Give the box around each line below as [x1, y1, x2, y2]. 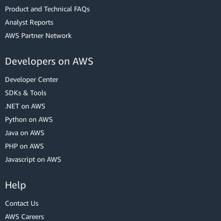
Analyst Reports [5, 18, 53, 27]
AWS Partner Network [5, 31, 72, 40]
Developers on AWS [5, 55, 93, 67]
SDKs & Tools [5, 88, 46, 97]
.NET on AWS [5, 102, 45, 110]
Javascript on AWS [5, 155, 61, 164]
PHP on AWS [5, 142, 44, 150]
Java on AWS [5, 128, 44, 137]
